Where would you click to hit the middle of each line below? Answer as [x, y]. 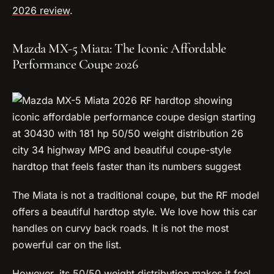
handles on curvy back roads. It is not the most [120, 228]
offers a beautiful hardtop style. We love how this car [135, 212]
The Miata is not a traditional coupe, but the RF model [136, 195]
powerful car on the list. [67, 245]
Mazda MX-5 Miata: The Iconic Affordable [119, 49]
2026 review [41, 10]
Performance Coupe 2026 [75, 65]
